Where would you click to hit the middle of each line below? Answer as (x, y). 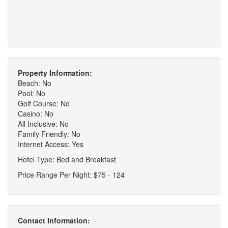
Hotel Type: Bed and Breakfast (67, 159)
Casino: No (36, 113)
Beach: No (35, 83)
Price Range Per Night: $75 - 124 (71, 174)
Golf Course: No (44, 103)
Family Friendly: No (49, 134)
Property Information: (55, 73)
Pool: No (32, 93)
